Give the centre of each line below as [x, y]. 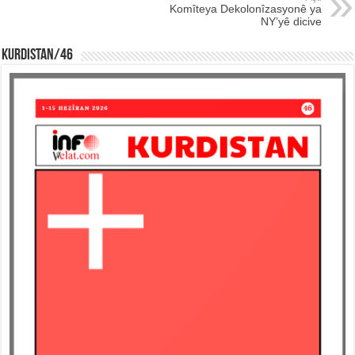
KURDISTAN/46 [38, 55]
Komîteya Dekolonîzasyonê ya [245, 8]
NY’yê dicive [291, 21]
